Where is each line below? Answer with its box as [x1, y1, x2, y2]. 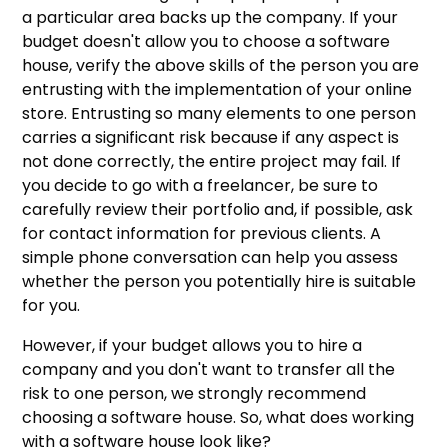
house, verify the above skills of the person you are [22, 53, 420, 77]
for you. [22, 293, 81, 317]
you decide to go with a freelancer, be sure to [22, 173, 379, 197]
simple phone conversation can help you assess [22, 245, 399, 269]
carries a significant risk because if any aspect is [22, 125, 400, 149]
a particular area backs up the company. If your [22, 5, 399, 29]
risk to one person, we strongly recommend [22, 381, 367, 405]
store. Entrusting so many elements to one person [22, 101, 417, 125]
